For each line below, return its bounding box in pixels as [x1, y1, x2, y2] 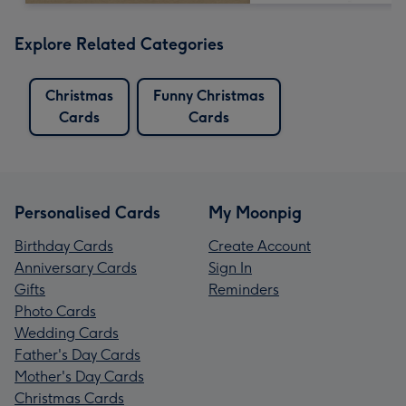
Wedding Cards [14, 324, 119, 342]
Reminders [208, 280, 279, 298]
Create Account [208, 237, 311, 255]
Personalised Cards [14, 202, 160, 223]
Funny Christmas [153, 86, 265, 104]
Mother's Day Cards [14, 367, 144, 385]
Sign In [208, 258, 252, 276]
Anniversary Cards [14, 258, 137, 276]
